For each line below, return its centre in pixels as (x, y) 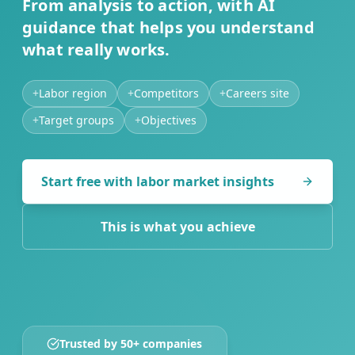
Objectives (169, 120)
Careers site (258, 93)
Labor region (73, 93)
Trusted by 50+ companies (131, 344)
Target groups (76, 120)
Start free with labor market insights (158, 181)
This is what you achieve (177, 227)
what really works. (96, 50)
